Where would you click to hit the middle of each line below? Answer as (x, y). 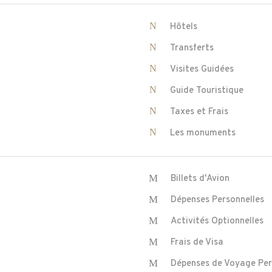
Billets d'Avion (200, 179)
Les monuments (203, 133)
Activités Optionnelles (217, 221)
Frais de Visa (197, 243)
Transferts (192, 48)
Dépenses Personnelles (217, 200)
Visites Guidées (202, 70)
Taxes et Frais (199, 112)
